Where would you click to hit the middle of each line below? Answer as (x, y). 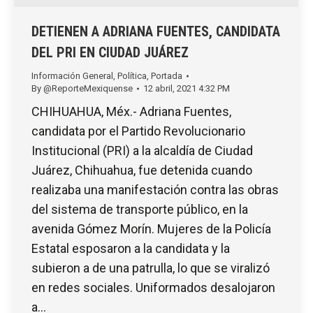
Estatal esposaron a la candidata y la (131, 249)
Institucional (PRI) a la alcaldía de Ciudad (142, 151)
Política (132, 76)
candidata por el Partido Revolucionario (138, 131)
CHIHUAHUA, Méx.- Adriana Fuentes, (131, 112)
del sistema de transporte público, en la (140, 210)
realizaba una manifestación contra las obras (155, 190)
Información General (72, 76)
